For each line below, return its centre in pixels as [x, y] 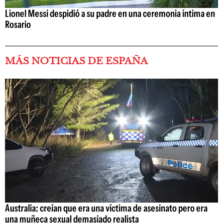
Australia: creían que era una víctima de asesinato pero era [106, 208]
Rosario [18, 25]
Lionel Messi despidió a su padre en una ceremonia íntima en [110, 14]
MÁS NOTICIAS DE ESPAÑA [76, 61]
